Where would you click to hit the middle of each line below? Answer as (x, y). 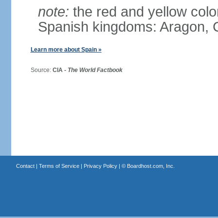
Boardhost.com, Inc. (151, 166)
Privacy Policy (100, 166)
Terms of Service (59, 166)
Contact (25, 166)
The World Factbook (95, 70)
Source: (38, 70)
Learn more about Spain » (66, 50)
